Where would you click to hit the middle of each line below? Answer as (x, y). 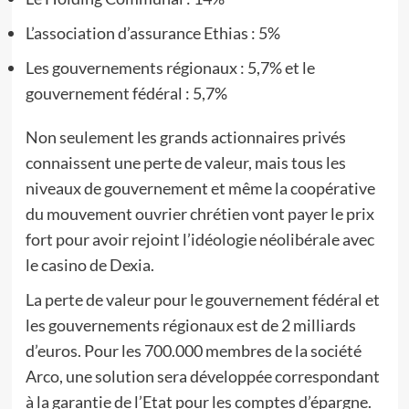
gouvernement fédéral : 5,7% (126, 93)
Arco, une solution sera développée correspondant (202, 376)
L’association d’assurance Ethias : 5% (152, 33)
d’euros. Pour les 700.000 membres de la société (193, 351)
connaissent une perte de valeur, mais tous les (185, 163)
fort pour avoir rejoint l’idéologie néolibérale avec (199, 239)
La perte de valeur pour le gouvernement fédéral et (202, 299)
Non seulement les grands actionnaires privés (185, 137)
